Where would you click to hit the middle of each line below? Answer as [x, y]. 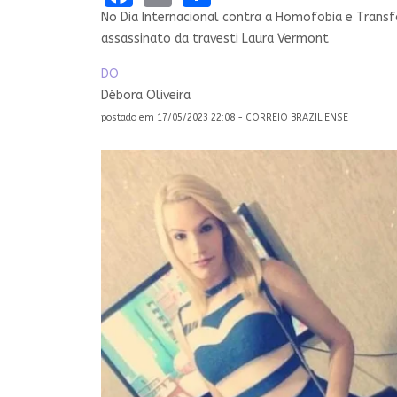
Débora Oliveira [146, 95]
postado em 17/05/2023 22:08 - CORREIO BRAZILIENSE [225, 117]
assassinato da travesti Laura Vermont [215, 38]
